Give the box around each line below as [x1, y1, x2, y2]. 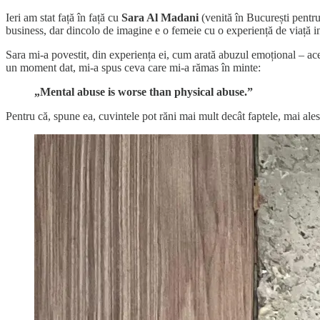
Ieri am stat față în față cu [6, 11, 121, 24]
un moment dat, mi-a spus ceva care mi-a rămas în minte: [6, 61, 261, 74]
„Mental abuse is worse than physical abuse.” [34, 86, 253, 99]
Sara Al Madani [121, 11, 201, 24]
